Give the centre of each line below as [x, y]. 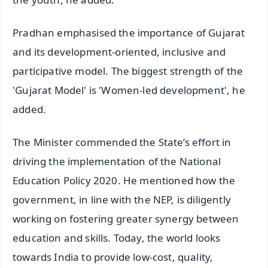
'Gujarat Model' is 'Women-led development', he [129, 90]
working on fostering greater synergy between [126, 219]
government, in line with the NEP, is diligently [122, 200]
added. [30, 109]
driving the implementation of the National [117, 162]
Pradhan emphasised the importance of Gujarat [129, 33]
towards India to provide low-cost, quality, [113, 257]
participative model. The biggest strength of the [128, 71]
